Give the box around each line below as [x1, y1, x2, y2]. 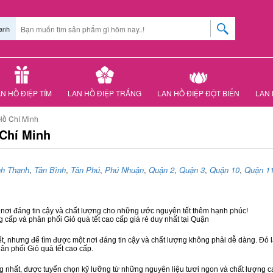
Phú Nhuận [105, 164, 144, 175]
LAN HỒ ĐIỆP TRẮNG [68, 88, 141, 98]
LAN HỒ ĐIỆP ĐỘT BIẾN [157, 88, 239, 98]
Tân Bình [34, 164, 66, 175]
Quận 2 [149, 164, 174, 175]
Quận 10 [210, 164, 239, 175]
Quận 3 [179, 164, 205, 175]
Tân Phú [71, 164, 100, 175]
